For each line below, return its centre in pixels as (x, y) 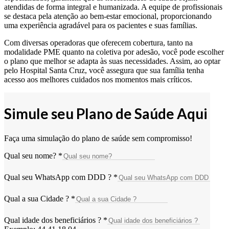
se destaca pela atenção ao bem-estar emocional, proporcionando (108, 16)
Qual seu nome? (31, 155)
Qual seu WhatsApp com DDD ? (59, 177)
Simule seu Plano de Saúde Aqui (106, 113)
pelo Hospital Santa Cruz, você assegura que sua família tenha (104, 70)
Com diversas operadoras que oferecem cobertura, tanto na (98, 42)
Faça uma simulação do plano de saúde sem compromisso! (98, 138)
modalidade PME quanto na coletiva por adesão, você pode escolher (114, 52)
